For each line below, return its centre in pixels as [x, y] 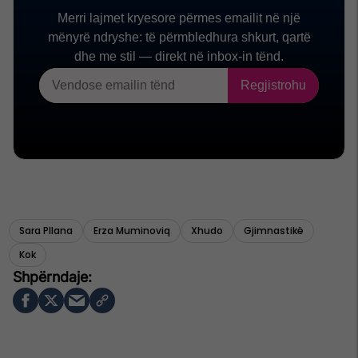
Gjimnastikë [274, 231]
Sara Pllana [46, 231]
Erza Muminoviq [132, 231]
